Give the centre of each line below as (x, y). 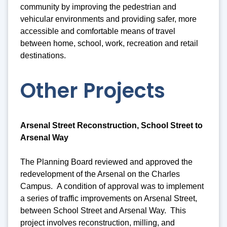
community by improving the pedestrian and (98, 7)
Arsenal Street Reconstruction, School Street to (111, 125)
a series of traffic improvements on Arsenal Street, (109, 198)
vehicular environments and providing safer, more (108, 19)
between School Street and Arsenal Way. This (103, 210)
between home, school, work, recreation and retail (109, 44)
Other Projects (93, 91)
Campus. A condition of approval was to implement (112, 186)
